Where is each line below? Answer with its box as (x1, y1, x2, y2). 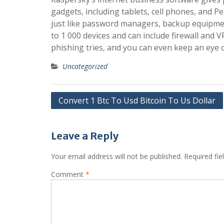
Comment (51, 169, 85, 179)
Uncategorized (62, 61, 107, 71)
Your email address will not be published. (51, 151, 182, 161)
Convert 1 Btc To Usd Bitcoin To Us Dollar (58, 95, 215, 106)
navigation (50, 107, 103, 120)
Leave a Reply (51, 129, 118, 142)
